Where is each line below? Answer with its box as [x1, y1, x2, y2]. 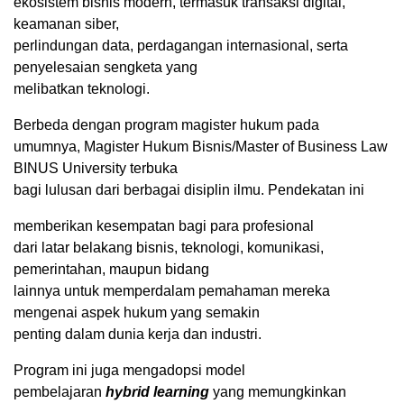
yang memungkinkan [209, 383, 346, 399]
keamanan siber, [14, 15, 119, 32]
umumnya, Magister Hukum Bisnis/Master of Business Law [14, 138, 388, 154]
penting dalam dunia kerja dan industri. [14, 326, 262, 342]
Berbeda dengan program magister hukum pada [14, 116, 319, 133]
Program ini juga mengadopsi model [14, 362, 245, 378]
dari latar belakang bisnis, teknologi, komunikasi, [14, 239, 324, 255]
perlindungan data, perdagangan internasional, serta [14, 37, 348, 53]
